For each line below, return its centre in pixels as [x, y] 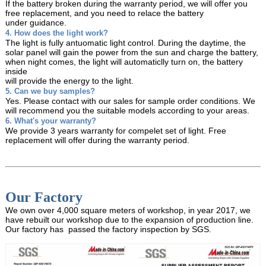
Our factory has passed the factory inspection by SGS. [108, 229]
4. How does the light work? [56, 33]
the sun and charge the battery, [199, 52]
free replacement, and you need [66, 13]
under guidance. [36, 22]
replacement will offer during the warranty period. [98, 140]
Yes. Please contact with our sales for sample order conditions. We [130, 101]
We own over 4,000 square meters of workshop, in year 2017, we [128, 210]
